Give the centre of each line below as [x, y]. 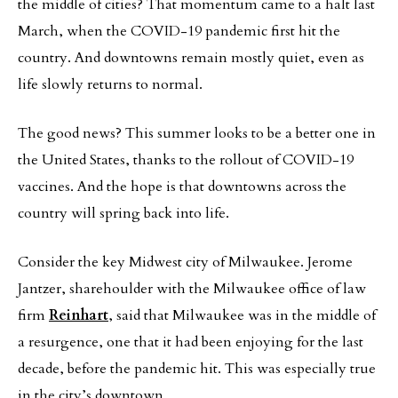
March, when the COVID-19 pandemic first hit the [179, 31]
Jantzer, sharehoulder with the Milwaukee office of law [192, 289]
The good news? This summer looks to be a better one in [197, 133]
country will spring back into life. [123, 213]
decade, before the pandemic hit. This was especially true [197, 369]
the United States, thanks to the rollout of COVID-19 [186, 160]
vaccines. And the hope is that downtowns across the [182, 187]
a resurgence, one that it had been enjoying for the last [191, 342]
